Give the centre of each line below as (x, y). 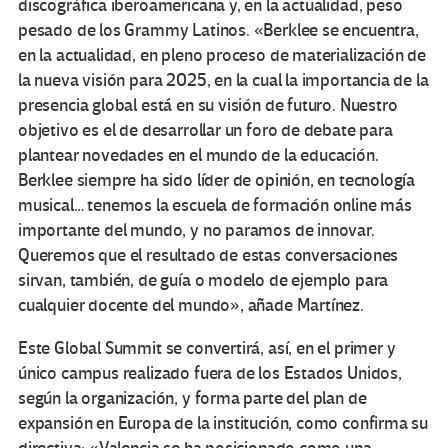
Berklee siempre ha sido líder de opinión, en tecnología (217, 180)
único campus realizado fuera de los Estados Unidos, (210, 373)
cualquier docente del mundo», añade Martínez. (191, 305)
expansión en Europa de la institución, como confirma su (223, 423)
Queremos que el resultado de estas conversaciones (208, 255)
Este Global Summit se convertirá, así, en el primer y (207, 348)
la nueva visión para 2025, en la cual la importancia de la (223, 80)
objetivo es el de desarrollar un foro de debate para (205, 130)
